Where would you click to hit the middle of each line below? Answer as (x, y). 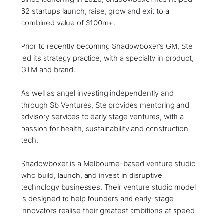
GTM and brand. (48, 70)
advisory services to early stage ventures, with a (102, 117)
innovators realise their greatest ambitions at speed (108, 210)
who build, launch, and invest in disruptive (91, 175)
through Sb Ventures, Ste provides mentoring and (105, 105)
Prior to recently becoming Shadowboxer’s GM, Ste (107, 46)
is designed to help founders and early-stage (97, 199)
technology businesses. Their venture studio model (108, 187)
